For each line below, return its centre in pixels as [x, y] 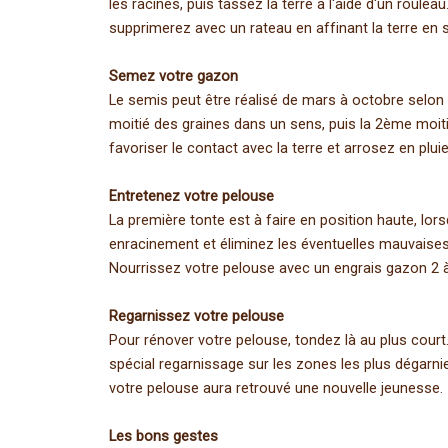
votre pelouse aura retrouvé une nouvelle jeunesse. [276, 388]
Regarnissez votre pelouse [196, 316]
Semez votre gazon [173, 76]
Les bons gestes [163, 436]
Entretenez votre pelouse [191, 196]
